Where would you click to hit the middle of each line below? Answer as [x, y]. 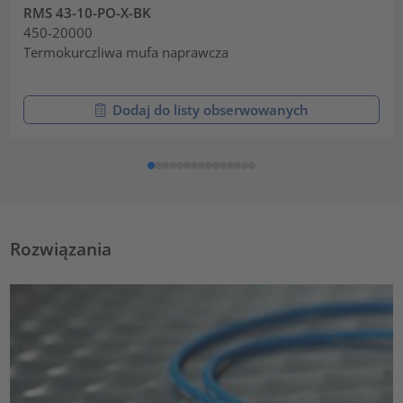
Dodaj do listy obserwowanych [210, 109]
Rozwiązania [61, 248]
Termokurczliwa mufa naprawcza [126, 52]
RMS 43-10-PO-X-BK [88, 12]
